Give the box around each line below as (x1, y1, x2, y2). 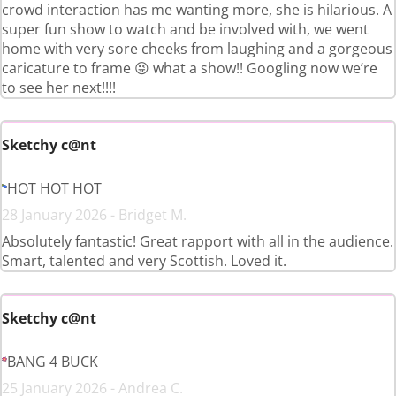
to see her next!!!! (2, 78, 116, 98)
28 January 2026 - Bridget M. (2, 205, 187, 225)
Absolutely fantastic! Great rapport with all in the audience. (2, 232, 393, 252)
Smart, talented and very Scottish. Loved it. (2, 251, 286, 271)
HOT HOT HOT (7, 179, 102, 199)
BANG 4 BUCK (7, 352, 98, 372)
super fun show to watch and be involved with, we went (2, 19, 369, 40)
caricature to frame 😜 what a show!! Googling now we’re (2, 58, 377, 79)
